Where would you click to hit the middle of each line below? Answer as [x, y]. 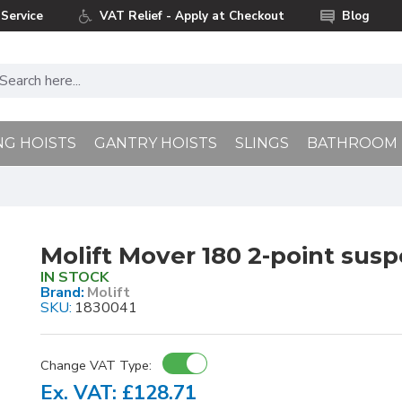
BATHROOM [352, 143]
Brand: [62, 293]
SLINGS [262, 143]
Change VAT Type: [96, 365]
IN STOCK [74, 277]
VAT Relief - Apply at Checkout [192, 15]
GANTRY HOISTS [156, 143]
